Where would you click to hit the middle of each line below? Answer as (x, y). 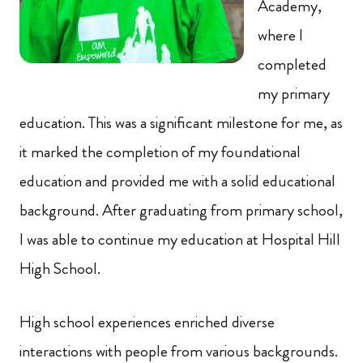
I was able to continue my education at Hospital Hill (180, 239)
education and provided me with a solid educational (177, 181)
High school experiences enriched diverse (147, 322)
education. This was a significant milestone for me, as (181, 122)
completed (292, 64)
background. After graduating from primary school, (181, 210)
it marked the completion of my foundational (160, 152)
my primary (294, 93)
